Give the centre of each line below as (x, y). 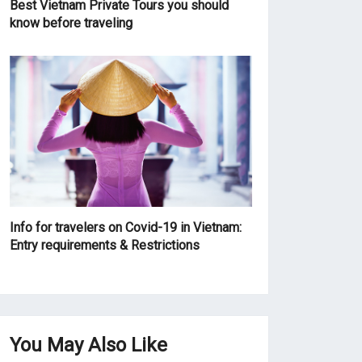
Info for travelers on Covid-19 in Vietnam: (126, 228)
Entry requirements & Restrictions (105, 246)
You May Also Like (89, 345)
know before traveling (72, 23)
